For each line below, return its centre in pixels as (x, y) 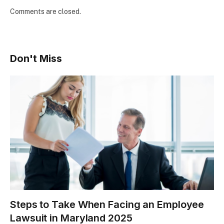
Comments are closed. (45, 11)
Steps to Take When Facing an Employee (107, 205)
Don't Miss (36, 58)
